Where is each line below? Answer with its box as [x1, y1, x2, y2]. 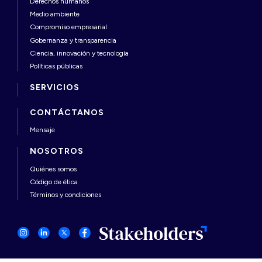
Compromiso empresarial [30, 23, 107, 32]
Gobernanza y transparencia [30, 36, 116, 44]
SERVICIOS [30, 82, 80, 92]
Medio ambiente [30, 10, 80, 19]
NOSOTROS [30, 146, 84, 157]
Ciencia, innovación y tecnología [30, 49, 129, 57]
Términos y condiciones [30, 191, 101, 199]
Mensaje [30, 126, 55, 135]
